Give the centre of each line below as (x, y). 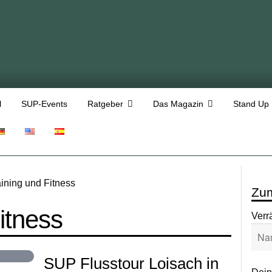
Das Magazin (178, 104)
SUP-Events (44, 104)
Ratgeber (105, 104)
